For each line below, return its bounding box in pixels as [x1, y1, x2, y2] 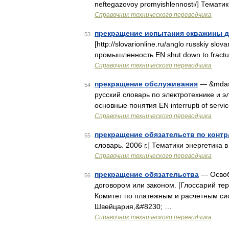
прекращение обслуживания [95, 80, 198, 88]
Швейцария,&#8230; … [95, 202, 172, 211]
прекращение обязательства [95, 170, 199, 178]
